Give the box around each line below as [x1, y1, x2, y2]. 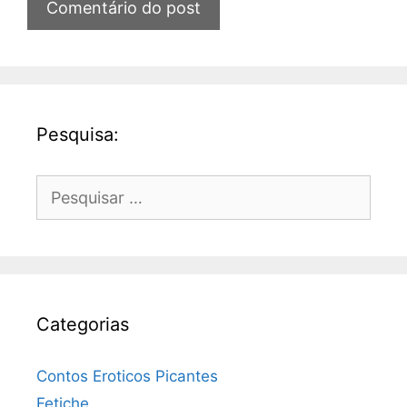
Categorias [36, 313, 129, 335]
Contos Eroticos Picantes [36, 367, 218, 385]
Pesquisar [35, 176, 107, 194]
